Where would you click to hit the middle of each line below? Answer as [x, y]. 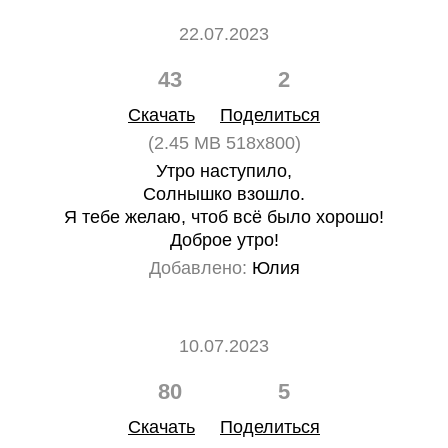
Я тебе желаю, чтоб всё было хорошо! [224, 217]
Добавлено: [197, 268]
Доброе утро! [224, 240]
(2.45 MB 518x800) [224, 143]
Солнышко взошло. [224, 194]
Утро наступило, [224, 171]
